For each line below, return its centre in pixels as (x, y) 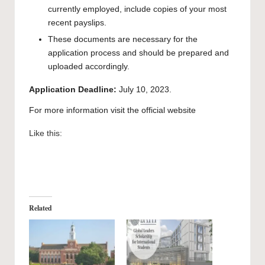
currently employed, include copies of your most (137, 9)
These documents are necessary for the (123, 40)
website (182, 111)
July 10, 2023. (145, 90)
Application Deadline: (74, 90)
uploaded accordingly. (89, 67)
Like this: (46, 134)
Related (41, 208)
